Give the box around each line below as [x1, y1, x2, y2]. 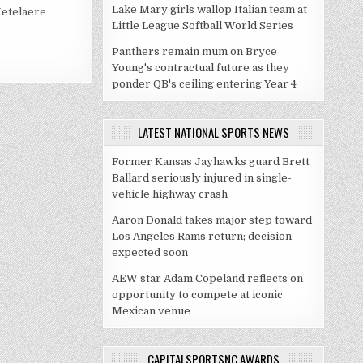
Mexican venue [112, 305, 190, 317]
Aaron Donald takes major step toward [112, 214, 312, 226]
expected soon [112, 246, 188, 258]
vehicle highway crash [112, 188, 228, 200]
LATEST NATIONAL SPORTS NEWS [138, 123, 289, 141]
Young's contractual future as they [112, 62, 289, 74]
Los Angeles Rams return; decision [112, 230, 292, 242]
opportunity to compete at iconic [112, 288, 283, 301]
